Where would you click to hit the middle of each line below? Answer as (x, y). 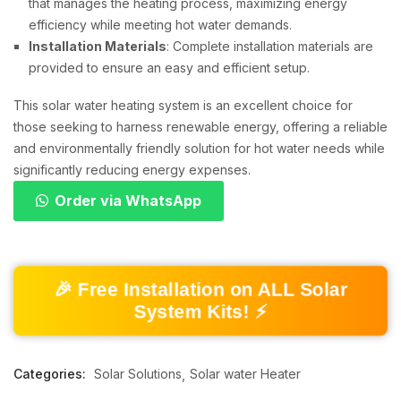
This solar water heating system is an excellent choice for (183, 105)
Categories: (51, 373)
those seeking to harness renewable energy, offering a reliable (200, 126)
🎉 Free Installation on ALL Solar (200, 289)
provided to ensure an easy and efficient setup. (169, 67)
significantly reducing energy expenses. (132, 169)
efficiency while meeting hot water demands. (160, 24)
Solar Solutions (138, 373)
